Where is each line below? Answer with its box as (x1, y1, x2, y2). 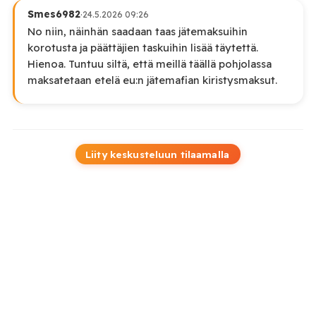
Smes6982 (27, 8, 80, 20)
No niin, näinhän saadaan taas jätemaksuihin (27, 25, 248, 39)
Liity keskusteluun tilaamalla (85, 148, 229, 161)
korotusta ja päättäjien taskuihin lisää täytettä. (27, 41, 258, 55)
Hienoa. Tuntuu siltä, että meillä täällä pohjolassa (27, 57, 272, 71)
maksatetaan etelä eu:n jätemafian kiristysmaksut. (27, 73, 277, 87)
